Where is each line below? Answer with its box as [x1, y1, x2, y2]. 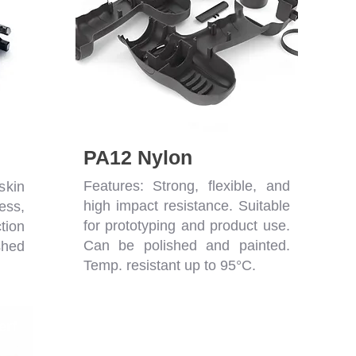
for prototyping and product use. [83, 218, 290, 234]
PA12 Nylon [83, 146, 192, 169]
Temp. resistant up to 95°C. [83, 257, 256, 274]
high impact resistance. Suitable [83, 198, 290, 215]
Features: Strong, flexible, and [83, 178, 290, 195]
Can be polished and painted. [83, 238, 290, 254]
